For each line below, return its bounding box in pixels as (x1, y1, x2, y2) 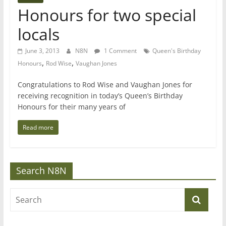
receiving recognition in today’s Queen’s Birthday (17, 91, 183, 100)
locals (17, 23, 60, 45)
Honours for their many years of (17, 102, 126, 111)
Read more (22, 123, 53, 132)
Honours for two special (17, 4, 196, 26)
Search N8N (16, 164, 67, 177)
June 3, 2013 (25, 46, 60, 55)
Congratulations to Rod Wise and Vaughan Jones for (17, 80, 192, 89)
